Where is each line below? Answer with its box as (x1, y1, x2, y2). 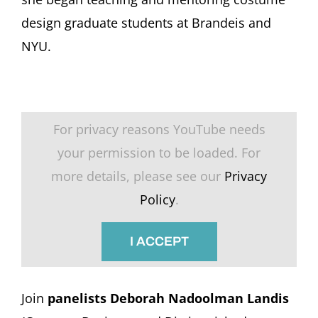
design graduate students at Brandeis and (21, 13, 271, 31)
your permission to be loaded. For (57, 144, 261, 162)
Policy (139, 191, 175, 209)
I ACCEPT (129, 234, 189, 249)
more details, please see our (51, 168, 224, 185)
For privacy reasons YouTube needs (53, 121, 265, 138)
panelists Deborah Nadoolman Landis (47, 290, 289, 307)
